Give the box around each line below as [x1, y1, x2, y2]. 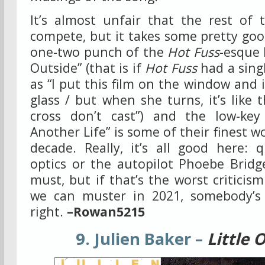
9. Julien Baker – [76, 227, 207, 250]
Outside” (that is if [30, 59, 146, 76]
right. [30, 203, 67, 220]
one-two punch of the [30, 43, 168, 60]
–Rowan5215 [67, 203, 145, 220]
